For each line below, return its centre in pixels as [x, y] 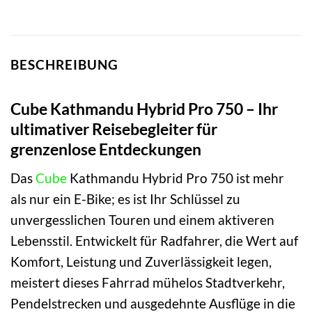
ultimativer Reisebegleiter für [114, 129]
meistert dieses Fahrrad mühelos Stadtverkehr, [148, 282]
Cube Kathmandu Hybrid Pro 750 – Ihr [144, 109]
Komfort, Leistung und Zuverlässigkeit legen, [141, 261]
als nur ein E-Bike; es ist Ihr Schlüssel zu [125, 198]
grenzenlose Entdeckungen [106, 149]
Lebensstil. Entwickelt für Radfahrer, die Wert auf [154, 240]
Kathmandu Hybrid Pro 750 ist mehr [175, 178]
